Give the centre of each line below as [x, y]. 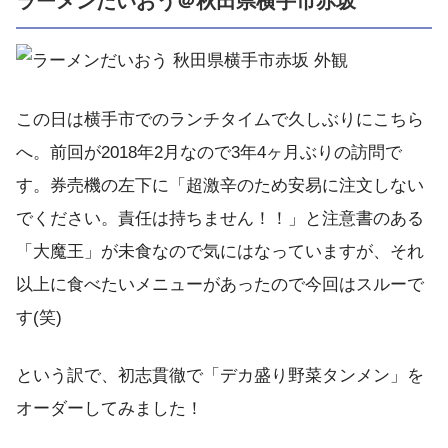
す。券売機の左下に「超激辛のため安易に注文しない [220, 185]
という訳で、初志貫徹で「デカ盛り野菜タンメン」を [220, 376]
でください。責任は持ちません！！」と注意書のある [220, 218]
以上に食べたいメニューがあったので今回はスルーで [220, 284]
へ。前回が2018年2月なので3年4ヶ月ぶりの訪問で [209, 152]
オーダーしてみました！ [109, 409]
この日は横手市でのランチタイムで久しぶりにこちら [220, 119]
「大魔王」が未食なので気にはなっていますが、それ [220, 251]
